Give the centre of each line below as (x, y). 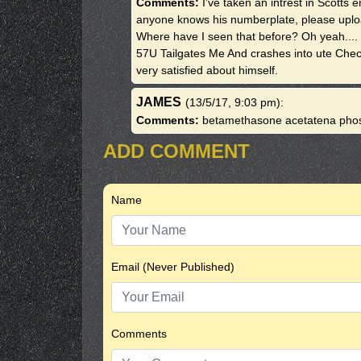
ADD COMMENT (176, 151)
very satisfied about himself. (207, 70)
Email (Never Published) (173, 267)
